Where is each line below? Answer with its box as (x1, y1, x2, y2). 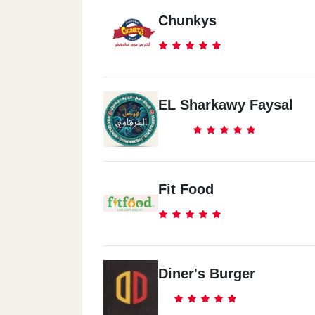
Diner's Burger (158, 266, 255, 281)
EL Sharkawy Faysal (158, 97, 293, 112)
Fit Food (158, 181, 214, 197)
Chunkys (158, 13, 217, 28)
